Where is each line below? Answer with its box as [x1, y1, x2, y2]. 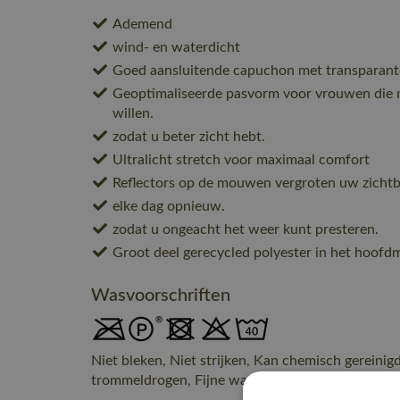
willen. [112, 106, 154, 121]
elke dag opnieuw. [112, 199, 225, 213]
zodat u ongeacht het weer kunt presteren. [112, 222, 379, 237]
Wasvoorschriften [91, 287, 230, 304]
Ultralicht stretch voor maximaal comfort [112, 153, 370, 167]
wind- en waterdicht [112, 40, 240, 54]
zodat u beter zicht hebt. [112, 129, 265, 144]
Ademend [112, 17, 172, 31]
